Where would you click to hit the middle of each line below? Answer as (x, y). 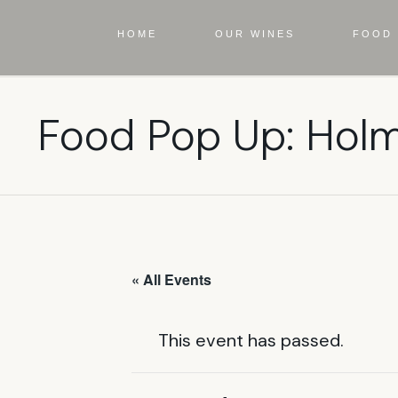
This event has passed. (251, 341)
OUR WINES (255, 33)
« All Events (171, 280)
